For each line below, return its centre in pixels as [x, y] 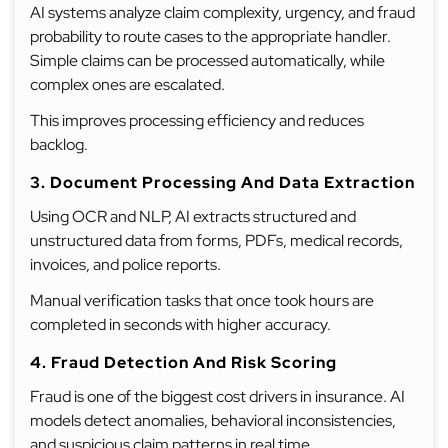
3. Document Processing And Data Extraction [222, 182]
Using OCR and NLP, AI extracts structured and [193, 216]
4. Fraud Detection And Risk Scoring [183, 362]
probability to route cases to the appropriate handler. [210, 36]
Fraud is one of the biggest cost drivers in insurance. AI [217, 396]
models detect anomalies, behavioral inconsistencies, [213, 420]
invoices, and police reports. [125, 264]
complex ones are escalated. [127, 84]
